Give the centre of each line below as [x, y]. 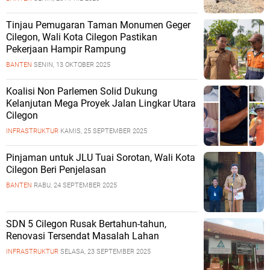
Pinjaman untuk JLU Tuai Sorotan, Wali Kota [101, 158]
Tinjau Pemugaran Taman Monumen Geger [98, 25]
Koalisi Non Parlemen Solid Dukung [82, 91]
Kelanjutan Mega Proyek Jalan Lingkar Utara [101, 103]
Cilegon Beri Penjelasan [56, 170]
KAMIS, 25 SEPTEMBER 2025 [104, 131]
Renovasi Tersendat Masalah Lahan [83, 236]
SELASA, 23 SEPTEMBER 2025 [105, 252]
